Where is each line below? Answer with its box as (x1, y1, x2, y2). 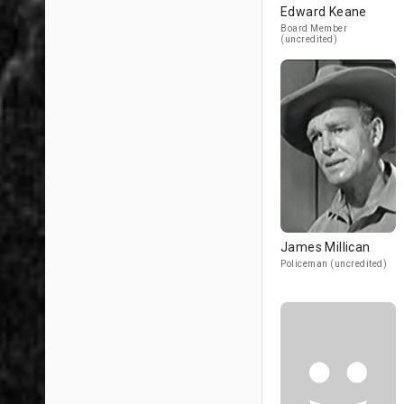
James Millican (280, 240, 371, 254)
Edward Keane (280, 5, 367, 19)
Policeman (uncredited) (280, 259, 387, 269)
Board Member (280, 23, 347, 33)
